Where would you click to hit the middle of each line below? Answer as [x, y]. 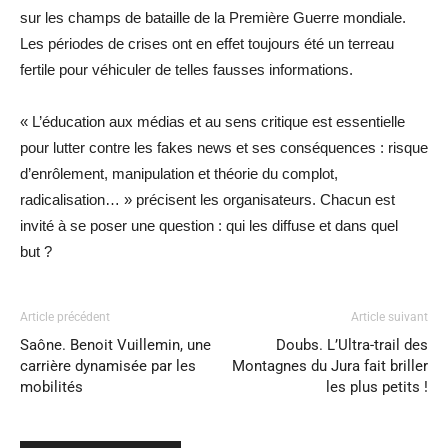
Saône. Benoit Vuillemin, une [115, 344]
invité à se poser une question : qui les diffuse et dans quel [209, 225]
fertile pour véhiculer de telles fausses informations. [186, 69]
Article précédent [65, 316]
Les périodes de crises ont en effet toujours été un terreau [207, 43]
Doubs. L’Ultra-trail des [352, 344]
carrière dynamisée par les [108, 365]
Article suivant [389, 316]
